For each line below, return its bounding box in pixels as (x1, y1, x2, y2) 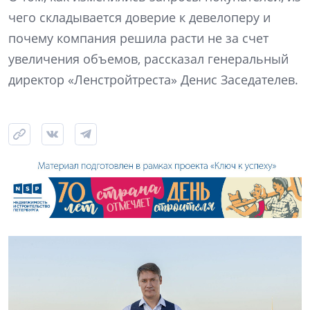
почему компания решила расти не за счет (8, 30, 268, 47)
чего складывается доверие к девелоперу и (8, 9, 271, 26)
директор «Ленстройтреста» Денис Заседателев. (8, 71, 298, 89)
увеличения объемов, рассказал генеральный (8, 51, 289, 68)
